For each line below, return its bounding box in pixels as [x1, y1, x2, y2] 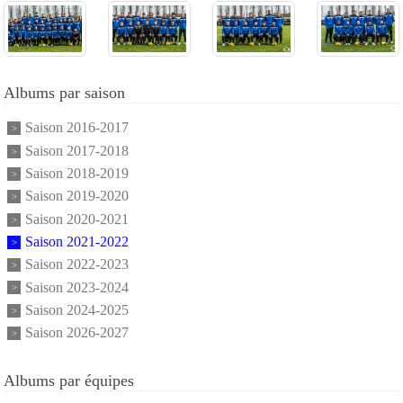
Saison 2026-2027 [25, 325, 129, 341]
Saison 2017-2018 [25, 143, 129, 159]
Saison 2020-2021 [25, 211, 129, 227]
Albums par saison [4, 84, 125, 103]
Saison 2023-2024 [25, 279, 129, 295]
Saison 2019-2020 [25, 188, 129, 204]
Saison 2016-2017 [25, 120, 129, 136]
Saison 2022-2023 [25, 256, 129, 273]
